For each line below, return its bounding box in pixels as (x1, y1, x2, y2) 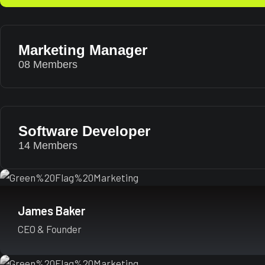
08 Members (33, 59, 77, 70)
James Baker (18, 203, 85, 218)
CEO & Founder (18, 223, 82, 235)
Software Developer (18, 123, 150, 139)
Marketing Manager (18, 42, 147, 58)
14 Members (18, 140, 77, 151)
